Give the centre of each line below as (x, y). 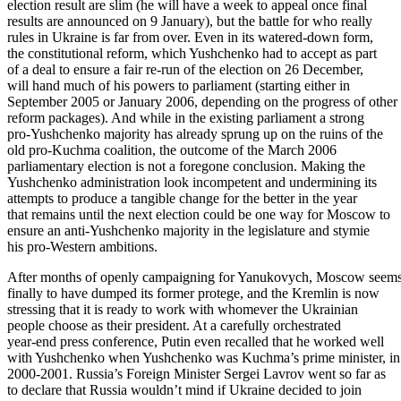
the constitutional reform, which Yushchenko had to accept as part (192, 54)
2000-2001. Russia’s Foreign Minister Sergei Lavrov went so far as (196, 374)
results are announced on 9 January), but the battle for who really (190, 21)
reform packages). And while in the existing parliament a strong (186, 118)
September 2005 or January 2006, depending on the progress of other (202, 102)
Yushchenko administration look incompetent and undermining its (192, 183)
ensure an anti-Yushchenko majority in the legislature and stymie (188, 231)
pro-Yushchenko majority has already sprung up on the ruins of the (195, 134)
